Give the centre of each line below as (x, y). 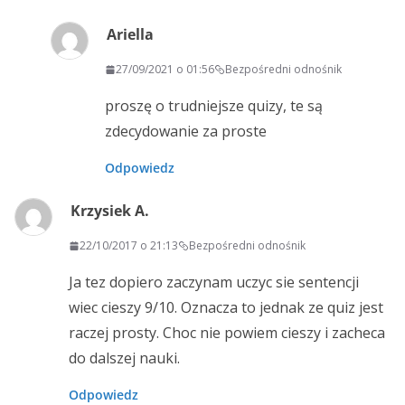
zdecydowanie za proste (186, 132)
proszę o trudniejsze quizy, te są (214, 106)
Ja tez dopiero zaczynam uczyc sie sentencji (214, 283)
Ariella (130, 35)
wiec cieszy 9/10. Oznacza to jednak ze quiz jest (226, 308)
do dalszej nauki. (124, 358)
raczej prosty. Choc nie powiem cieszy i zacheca (227, 333)
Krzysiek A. (110, 211)
